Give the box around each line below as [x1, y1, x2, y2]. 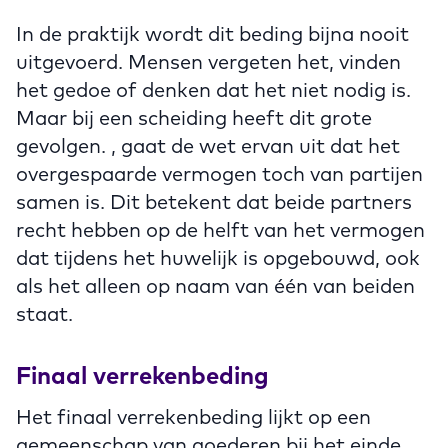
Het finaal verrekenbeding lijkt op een [16, 403, 371, 429]
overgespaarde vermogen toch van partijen [16, 160, 423, 186]
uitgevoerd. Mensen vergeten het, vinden [16, 48, 401, 74]
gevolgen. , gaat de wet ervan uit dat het [16, 132, 400, 158]
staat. [16, 300, 73, 326]
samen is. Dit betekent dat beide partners [16, 188, 412, 214]
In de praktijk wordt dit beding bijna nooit [16, 20, 409, 46]
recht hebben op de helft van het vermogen [16, 216, 425, 242]
